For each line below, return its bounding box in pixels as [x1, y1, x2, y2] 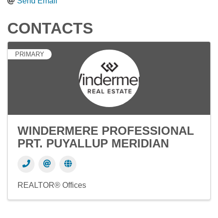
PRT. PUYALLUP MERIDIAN [18, 137, 169, 150]
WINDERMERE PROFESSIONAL [18, 124, 194, 137]
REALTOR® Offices [18, 181, 86, 189]
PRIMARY [15, 51, 44, 58]
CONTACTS [7, 19, 93, 37]
